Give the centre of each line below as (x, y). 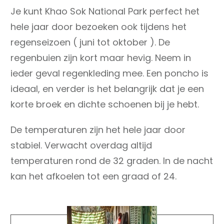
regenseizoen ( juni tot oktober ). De (90, 42)
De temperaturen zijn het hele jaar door (98, 129)
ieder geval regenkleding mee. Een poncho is (109, 73)
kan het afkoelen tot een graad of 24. (93, 176)
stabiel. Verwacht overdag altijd (81, 145)
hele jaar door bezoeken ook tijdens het (98, 26)
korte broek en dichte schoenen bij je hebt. (105, 104)
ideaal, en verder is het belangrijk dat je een (107, 88)
